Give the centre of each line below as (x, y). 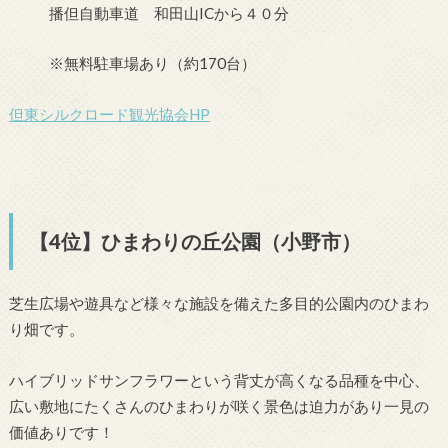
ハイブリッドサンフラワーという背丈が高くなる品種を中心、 (218, 379)
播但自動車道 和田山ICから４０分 (168, 12)
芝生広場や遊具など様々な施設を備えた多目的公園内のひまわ (218, 303)
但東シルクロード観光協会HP (109, 113)
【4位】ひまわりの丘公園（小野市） (194, 241)
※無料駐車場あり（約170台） (152, 63)
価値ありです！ (61, 431)
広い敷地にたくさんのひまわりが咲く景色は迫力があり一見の (218, 405)
